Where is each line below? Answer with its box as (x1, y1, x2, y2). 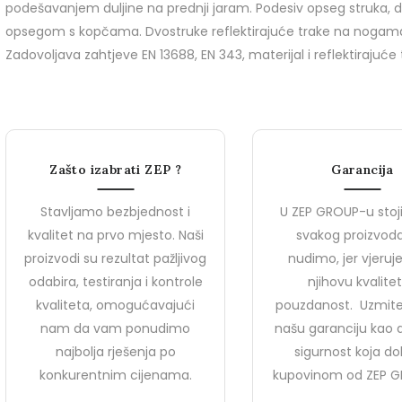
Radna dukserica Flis (155, 247, 275, 263)
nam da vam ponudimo (40, 319, 191, 337)
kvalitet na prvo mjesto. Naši (27, 226, 204, 244)
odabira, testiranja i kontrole (28, 273, 203, 291)
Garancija (331, 162, 394, 178)
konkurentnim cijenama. (39, 366, 192, 384)
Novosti (234, 383, 275, 399)
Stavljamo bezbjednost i (40, 203, 191, 221)
